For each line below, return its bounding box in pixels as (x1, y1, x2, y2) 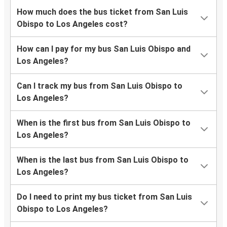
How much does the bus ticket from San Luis (17, 7, 188, 17)
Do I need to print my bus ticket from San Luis (17, 192, 192, 202)
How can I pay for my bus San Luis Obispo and (17, 44, 191, 54)
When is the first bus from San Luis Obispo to (17, 118, 191, 128)
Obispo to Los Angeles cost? (17, 19, 128, 29)
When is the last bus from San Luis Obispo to (17, 155, 188, 165)
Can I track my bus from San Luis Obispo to (17, 81, 182, 91)
